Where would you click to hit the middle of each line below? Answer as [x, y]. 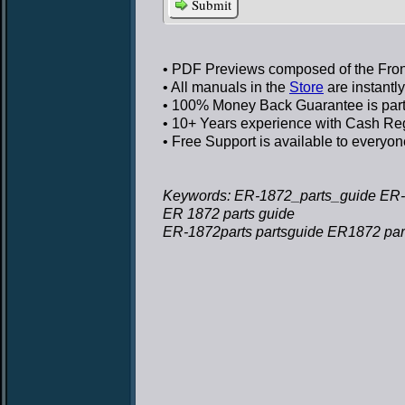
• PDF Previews [214, 69]
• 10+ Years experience [237, 123]
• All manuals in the [226, 87]
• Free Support [209, 141]
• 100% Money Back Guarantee [263, 105]
